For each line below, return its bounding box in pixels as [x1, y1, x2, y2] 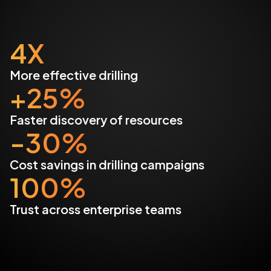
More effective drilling [10, 67, 138, 82]
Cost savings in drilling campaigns [10, 157, 204, 172]
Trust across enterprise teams [10, 201, 181, 217]
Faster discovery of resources [10, 112, 183, 127]
